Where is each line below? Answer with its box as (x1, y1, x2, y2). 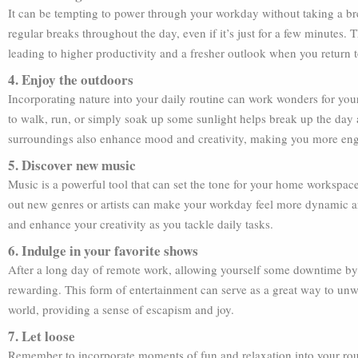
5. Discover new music (8, 155, 136, 175)
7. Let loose (8, 326, 75, 346)
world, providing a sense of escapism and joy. (8, 301, 234, 317)
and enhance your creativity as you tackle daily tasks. (8, 216, 273, 232)
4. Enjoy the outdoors (8, 70, 133, 89)
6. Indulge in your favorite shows (8, 241, 198, 261)
